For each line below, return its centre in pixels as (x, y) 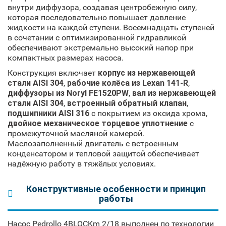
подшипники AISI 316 (48, 113)
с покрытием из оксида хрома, (148, 113)
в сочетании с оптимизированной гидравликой (97, 37)
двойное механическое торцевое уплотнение (98, 123)
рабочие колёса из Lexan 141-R (128, 83)
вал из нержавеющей (174, 93)
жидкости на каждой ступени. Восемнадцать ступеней (111, 27)
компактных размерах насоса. (66, 58)
